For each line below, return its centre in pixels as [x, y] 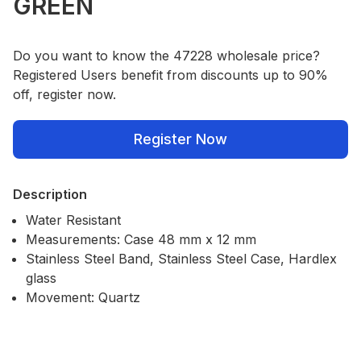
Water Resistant [73, 220]
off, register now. [64, 94]
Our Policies [49, 348]
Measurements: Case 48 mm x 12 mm [141, 239]
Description [50, 194]
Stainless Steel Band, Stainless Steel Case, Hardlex [181, 258]
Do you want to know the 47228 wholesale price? [166, 55]
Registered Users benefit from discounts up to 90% [170, 75]
